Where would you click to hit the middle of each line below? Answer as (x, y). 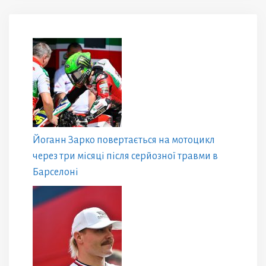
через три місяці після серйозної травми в (125, 156)
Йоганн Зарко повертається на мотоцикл (124, 140)
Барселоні (56, 172)
